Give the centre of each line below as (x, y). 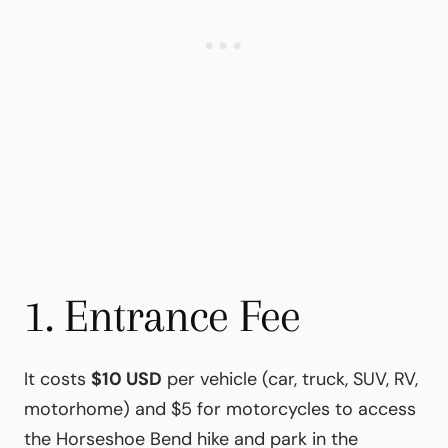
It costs (57, 378)
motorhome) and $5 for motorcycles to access (220, 408)
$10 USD (126, 378)
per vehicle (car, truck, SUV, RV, (290, 378)
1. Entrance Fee (162, 315)
